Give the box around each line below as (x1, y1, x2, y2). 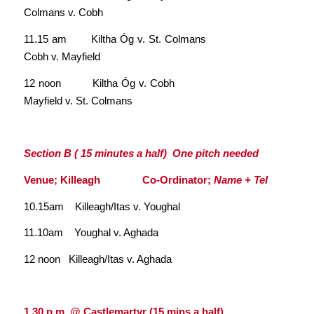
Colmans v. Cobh (23, 6, 103, 19)
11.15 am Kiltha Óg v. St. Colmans (23, 33, 291, 46)
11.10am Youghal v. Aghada (23, 226, 158, 239)
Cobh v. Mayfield (23, 50, 100, 63)
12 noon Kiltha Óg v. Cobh (23, 76, 291, 89)
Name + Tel (213, 173, 268, 186)
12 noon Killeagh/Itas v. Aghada (23, 252, 172, 265)
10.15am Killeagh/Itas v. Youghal (23, 200, 180, 212)
